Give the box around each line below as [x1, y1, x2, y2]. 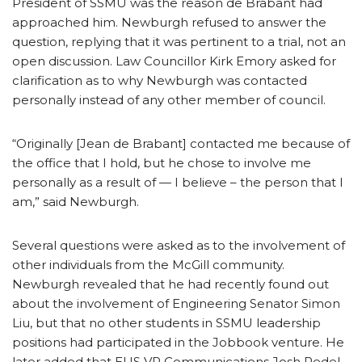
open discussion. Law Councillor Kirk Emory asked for [12, 53, 336, 69]
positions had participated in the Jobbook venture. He [12, 334, 344, 350]
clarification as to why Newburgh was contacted [12, 72, 307, 88]
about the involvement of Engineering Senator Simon [12, 295, 340, 311]
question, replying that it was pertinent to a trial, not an [12, 33, 346, 49]
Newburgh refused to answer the [121, 14, 326, 30]
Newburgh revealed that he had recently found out [12, 276, 329, 292]
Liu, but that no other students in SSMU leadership [12, 314, 321, 330]
